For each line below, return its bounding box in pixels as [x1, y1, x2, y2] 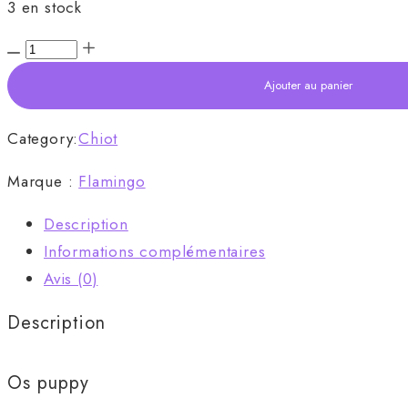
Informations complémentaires [44, 240, 266, 262]
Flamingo [78, 169, 146, 192]
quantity [6, 90, 63, 113]
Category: [7, 127, 79, 149]
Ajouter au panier [264, 76, 353, 94]
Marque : [7, 169, 79, 192]
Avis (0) [44, 267, 98, 290]
